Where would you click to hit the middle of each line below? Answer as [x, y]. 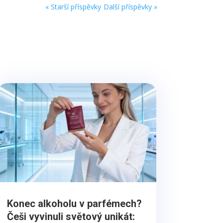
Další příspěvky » [130, 7]
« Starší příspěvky [73, 7]
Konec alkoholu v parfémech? [74, 204]
